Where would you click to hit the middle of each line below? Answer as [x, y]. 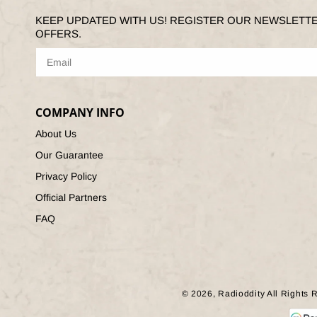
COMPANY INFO [80, 113]
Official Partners [71, 197]
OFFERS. [58, 34]
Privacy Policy [66, 176]
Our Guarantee [69, 155]
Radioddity [242, 294]
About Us [56, 134]
